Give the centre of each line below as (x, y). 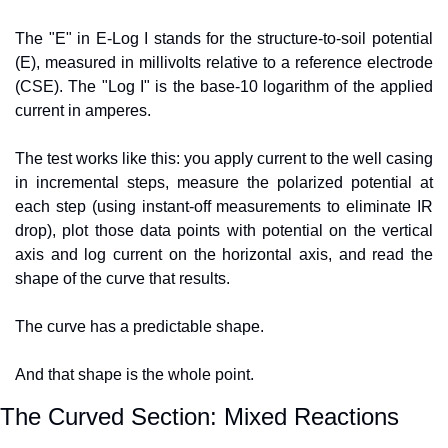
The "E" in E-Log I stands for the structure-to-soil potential (224, 38)
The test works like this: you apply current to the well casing (224, 158)
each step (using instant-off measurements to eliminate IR (224, 206)
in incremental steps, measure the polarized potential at (224, 182)
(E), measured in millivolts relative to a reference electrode (224, 62)
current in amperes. (83, 110)
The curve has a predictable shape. (139, 326)
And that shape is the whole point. (134, 374)
